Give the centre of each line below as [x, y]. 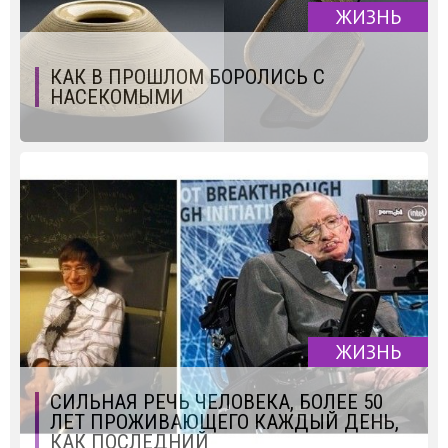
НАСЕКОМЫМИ [117, 96]
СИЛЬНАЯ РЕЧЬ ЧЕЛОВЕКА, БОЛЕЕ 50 [216, 401]
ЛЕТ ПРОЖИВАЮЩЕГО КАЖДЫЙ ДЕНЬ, [224, 421]
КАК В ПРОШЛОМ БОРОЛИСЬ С [187, 76]
